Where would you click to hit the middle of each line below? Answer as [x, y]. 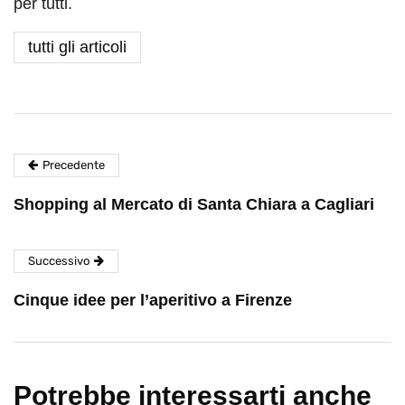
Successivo [59, 261]
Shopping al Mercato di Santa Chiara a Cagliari [194, 205]
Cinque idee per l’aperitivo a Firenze [153, 301]
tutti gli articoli [77, 47]
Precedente [74, 165]
